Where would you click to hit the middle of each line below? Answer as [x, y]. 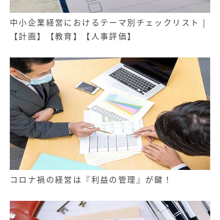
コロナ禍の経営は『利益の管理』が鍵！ [91, 179]
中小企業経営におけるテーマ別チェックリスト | [108, 22]
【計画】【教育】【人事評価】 [73, 36]
